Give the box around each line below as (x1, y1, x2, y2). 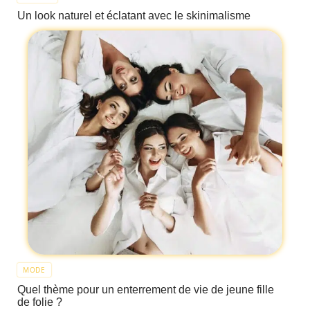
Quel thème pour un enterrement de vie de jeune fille (17, 284, 274, 296)
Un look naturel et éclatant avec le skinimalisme (17, 10, 250, 22)
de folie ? (17, 296, 62, 309)
